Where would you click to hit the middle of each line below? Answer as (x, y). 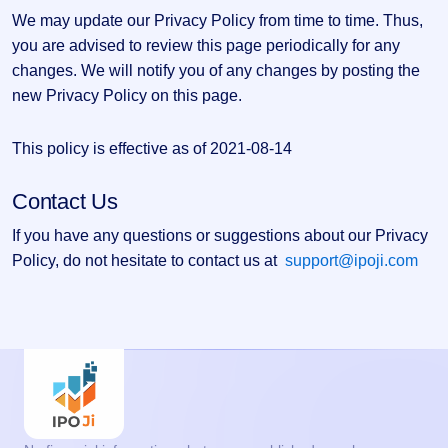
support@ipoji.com (351, 260)
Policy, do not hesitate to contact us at (148, 260)
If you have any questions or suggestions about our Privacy (220, 235)
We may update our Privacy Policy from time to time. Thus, (217, 20)
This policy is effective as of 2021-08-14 (152, 148)
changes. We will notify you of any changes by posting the (216, 70)
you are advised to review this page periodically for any (206, 45)
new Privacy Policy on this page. (127, 95)
